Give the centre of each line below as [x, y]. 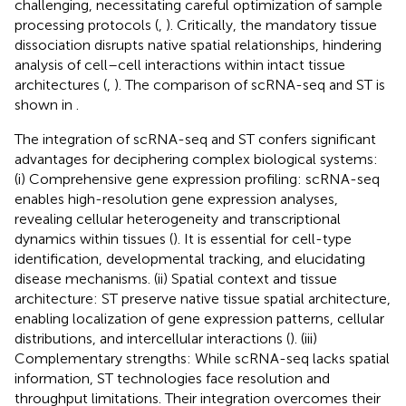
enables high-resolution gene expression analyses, [176, 198]
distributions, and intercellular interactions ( [152, 338]
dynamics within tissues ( [94, 238]
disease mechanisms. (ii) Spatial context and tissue [176, 278]
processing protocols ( [87, 24]
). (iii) [304, 338]
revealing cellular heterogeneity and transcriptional [178, 218]
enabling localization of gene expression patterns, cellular [199, 318]
